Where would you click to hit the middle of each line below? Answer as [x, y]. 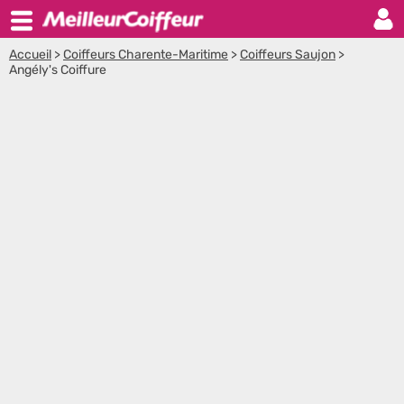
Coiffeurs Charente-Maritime [146, 55]
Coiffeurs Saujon [288, 55]
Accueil [30, 55]
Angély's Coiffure [58, 70]
